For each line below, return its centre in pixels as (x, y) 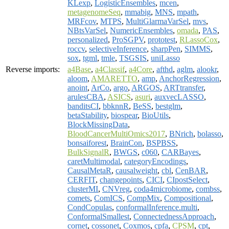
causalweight (136, 170)
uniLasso (165, 58)
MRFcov (82, 21)
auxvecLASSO (179, 97)
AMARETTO (114, 78)
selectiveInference (118, 49)
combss (208, 189)
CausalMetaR (89, 170)
